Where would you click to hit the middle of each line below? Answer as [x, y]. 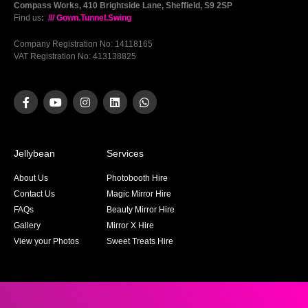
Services [125, 154]
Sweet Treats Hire [140, 242]
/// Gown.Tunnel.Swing [89, 18]
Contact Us [34, 194]
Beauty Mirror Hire [140, 210]
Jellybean [34, 154]
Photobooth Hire [137, 178]
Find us [27, 18]
